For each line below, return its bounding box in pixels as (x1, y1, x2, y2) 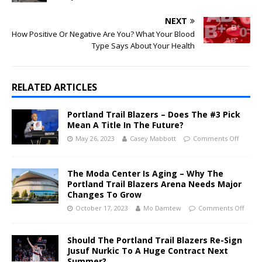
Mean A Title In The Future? (67, 119, 184, 130)
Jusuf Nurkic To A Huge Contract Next (67, 245, 228, 257)
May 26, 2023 (75, 134, 115, 143)
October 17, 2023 (75, 204, 128, 213)
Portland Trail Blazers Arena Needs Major (67, 178, 242, 190)
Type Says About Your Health (92, 40, 195, 51)
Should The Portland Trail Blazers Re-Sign (67, 235, 242, 246)
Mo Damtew (143, 204, 181, 213)
